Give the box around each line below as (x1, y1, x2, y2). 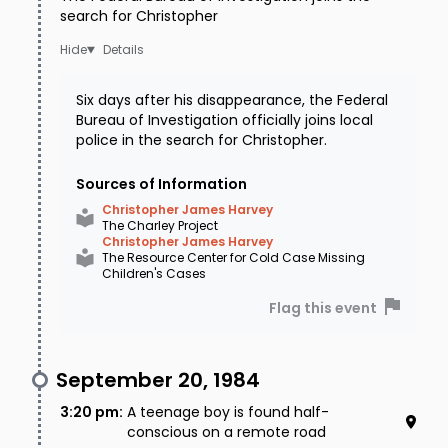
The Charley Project (102, 217, 218, 235)
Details (102, 41, 144, 59)
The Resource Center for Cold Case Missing (102, 249, 365, 267)
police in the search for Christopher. (76, 130, 327, 151)
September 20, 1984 (56, 366, 260, 395)
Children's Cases (102, 265, 206, 283)
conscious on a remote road (127, 422, 326, 443)
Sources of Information (76, 174, 247, 195)
